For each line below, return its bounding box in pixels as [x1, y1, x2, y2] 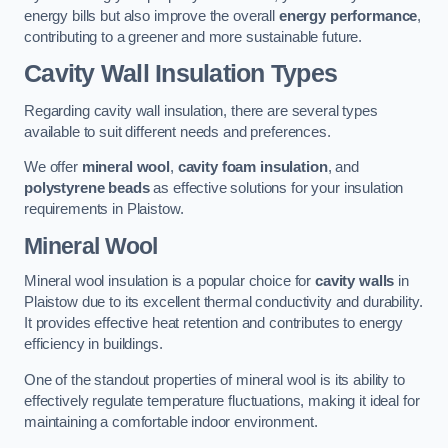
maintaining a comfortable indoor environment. [24, 413, 318, 430]
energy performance [278, 7, 418, 24]
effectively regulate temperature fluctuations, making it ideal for [24, 392, 420, 409]
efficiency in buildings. [24, 336, 163, 353]
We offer [24, 159, 82, 176]
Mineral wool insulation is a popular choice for [24, 273, 316, 290]
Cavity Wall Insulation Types [24, 60, 338, 88]
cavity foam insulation [177, 159, 328, 176]
